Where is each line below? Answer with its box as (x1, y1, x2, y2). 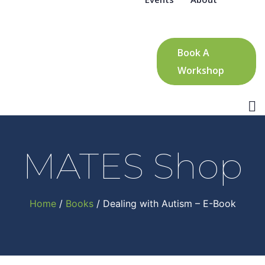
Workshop (177, 64, 224, 77)
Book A (177, 46, 209, 59)
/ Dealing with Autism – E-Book (93, 198, 236, 209)
